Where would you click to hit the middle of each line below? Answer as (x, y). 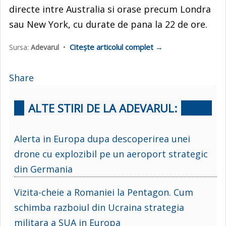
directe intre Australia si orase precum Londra (110, 9)
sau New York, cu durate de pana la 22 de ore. (108, 24)
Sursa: (20, 47)
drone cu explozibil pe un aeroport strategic (111, 154)
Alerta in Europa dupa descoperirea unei (102, 138)
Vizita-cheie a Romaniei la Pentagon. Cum (104, 192)
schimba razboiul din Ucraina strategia (99, 207)
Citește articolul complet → (116, 47)
